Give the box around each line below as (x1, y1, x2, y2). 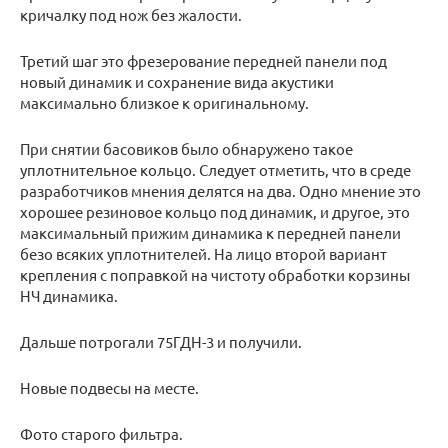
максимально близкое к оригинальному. (20, 93, 309, 113)
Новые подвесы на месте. (20, 378, 199, 398)
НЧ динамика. (20, 286, 118, 306)
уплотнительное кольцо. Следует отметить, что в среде (20, 160, 411, 180)
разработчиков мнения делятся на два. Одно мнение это (20, 181, 421, 201)
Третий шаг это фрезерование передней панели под (20, 51, 387, 71)
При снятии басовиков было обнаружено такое (20, 139, 353, 159)
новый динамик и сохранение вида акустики (20, 72, 334, 92)
